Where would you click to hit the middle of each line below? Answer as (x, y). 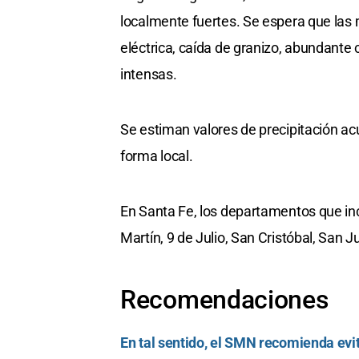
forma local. (157, 156)
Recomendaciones (224, 300)
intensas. (149, 75)
